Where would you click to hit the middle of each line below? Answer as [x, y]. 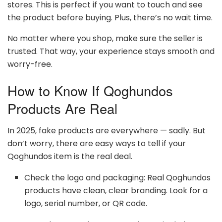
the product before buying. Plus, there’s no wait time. [110, 17]
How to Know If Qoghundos [90, 91]
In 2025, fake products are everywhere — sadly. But [107, 130]
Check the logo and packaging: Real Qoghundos [118, 177]
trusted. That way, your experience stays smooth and [111, 51]
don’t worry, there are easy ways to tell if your [97, 143]
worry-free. [30, 64]
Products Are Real [62, 109]
